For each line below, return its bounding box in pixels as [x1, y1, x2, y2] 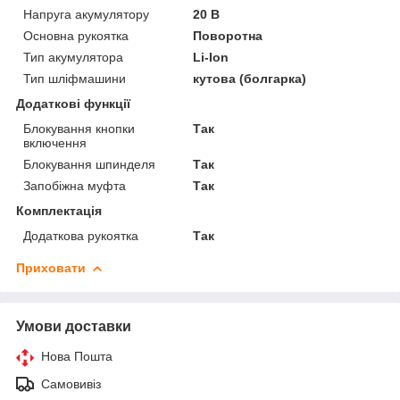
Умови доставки [16, 318, 131, 334]
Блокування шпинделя [23, 156, 155, 171]
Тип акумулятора [23, 49, 123, 64]
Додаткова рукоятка [23, 228, 138, 243]
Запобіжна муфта [23, 178, 126, 193]
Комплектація [16, 203, 102, 218]
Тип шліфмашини [23, 71, 126, 86]
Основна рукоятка [23, 28, 129, 43]
